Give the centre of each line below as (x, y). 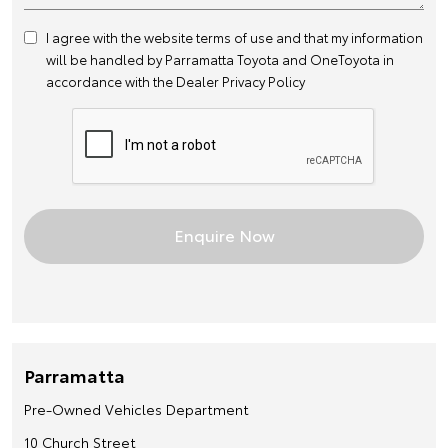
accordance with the (111, 80)
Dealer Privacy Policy (240, 80)
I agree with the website (121, 36)
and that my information (348, 36)
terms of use (234, 36)
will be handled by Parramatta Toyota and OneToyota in (220, 58)
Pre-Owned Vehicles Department (136, 408)
